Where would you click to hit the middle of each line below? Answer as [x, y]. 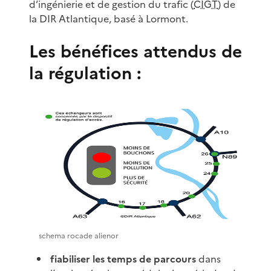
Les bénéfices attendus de [135, 51]
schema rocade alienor [79, 236]
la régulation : [85, 73]
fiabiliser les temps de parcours [123, 259]
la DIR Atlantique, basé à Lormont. [109, 18]
